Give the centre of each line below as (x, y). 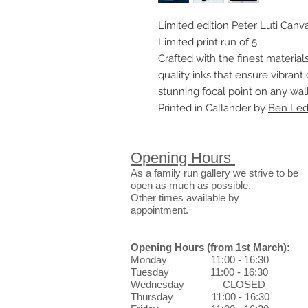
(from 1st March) (245, 247)
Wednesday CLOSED (198, 284)
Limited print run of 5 (208, 42)
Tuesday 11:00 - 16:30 (199, 272)
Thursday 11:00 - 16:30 (200, 297)
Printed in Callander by (213, 108)
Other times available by (185, 198)
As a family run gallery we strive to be (214, 173)
